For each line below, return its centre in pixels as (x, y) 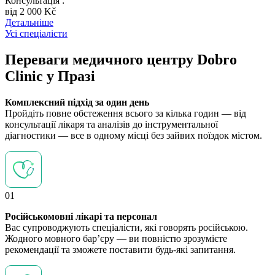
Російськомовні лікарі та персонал (81, 216)
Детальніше (29, 23)
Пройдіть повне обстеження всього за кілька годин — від (126, 113)
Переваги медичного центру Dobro (121, 59)
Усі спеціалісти (36, 34)
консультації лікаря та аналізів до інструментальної (111, 124)
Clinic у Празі (50, 76)
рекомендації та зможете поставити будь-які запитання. (120, 249)
